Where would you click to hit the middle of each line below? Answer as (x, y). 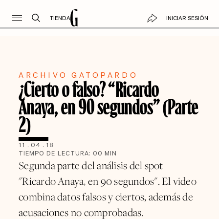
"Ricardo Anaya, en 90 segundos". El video (108, 181)
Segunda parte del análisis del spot (91, 165)
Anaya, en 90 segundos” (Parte (109, 106)
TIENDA (60, 18)
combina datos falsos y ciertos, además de (106, 197)
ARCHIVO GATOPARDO (78, 75)
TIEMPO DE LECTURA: (56, 153)
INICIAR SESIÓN (187, 18)
